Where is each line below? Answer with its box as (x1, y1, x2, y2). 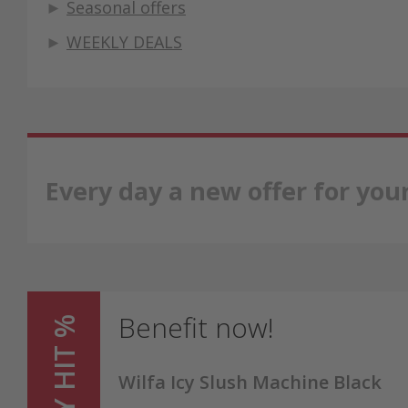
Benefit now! (118, 309, 274, 347)
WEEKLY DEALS (66, 31, 182, 54)
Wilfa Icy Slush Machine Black (118, 369, 382, 394)
